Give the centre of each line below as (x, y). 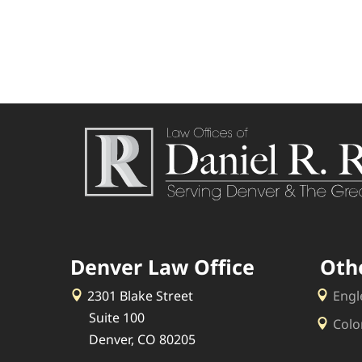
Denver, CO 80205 (143, 339)
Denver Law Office (163, 266)
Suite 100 (117, 317)
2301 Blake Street (141, 295)
